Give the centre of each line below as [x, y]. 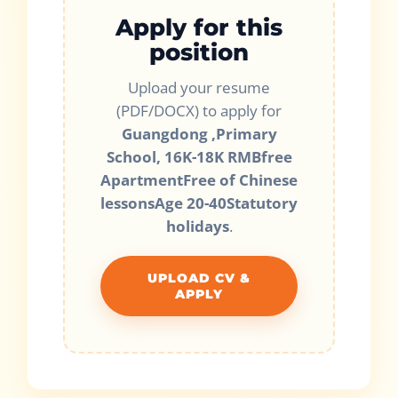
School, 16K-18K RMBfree [199, 157]
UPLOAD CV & [199, 279]
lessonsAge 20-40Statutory [199, 203]
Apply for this [199, 28]
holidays [197, 227]
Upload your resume [199, 88]
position [199, 52]
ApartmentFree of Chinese [199, 180]
